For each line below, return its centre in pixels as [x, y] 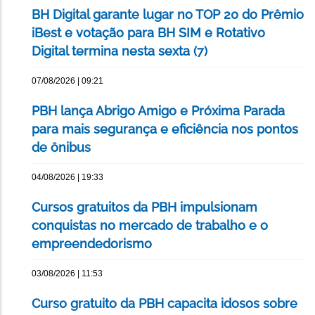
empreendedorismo [92, 244]
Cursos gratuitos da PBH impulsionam [144, 207]
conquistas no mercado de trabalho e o [150, 226]
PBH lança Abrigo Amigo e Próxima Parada [158, 111]
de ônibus [61, 148]
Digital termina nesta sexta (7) [120, 51]
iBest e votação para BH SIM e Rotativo [148, 33]
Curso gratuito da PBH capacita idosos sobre [165, 304]
